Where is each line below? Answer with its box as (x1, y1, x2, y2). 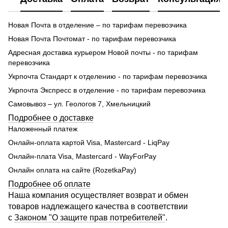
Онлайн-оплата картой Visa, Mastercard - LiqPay (8, 138, 169, 147)
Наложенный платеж (8, 124, 77, 133)
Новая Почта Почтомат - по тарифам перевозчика (8, 34, 176, 43)
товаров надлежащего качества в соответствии (8, 202, 188, 211)
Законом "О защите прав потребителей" (14, 213, 165, 222)
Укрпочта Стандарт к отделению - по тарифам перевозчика (8, 72, 207, 80)
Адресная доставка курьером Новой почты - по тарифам (8, 48, 198, 56)
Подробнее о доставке (8, 113, 94, 122)
